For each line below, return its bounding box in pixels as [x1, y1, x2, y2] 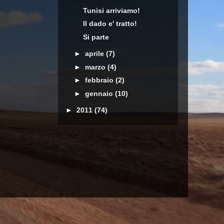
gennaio [84, 89, 115, 97]
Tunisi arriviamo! [82, 6, 140, 14]
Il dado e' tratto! [82, 19, 137, 27]
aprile [84, 49, 106, 57]
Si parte [82, 32, 109, 41]
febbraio [84, 76, 115, 84]
